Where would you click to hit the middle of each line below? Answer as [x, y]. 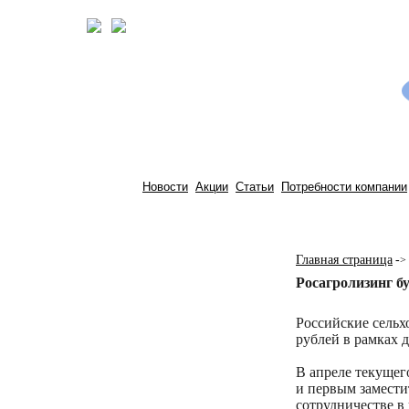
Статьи [255, 187]
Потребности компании [344, 187]
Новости [165, 187]
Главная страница [344, 260]
